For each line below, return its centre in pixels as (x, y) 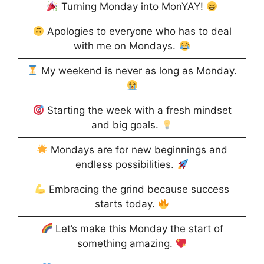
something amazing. (126, 244)
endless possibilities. (126, 165)
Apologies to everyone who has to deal (138, 32)
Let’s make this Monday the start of (138, 229)
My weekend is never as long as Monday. (138, 71)
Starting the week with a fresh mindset (138, 110)
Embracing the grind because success (138, 189)
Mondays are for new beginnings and (138, 150)
